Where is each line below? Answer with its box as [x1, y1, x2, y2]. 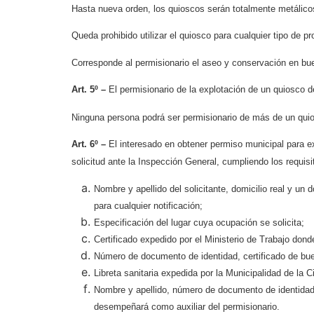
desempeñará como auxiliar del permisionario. [94, 301, 280, 313]
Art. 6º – [71, 138, 109, 149]
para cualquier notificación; [94, 200, 203, 212]
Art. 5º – [71, 84, 109, 95]
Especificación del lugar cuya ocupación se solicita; [94, 217, 304, 228]
